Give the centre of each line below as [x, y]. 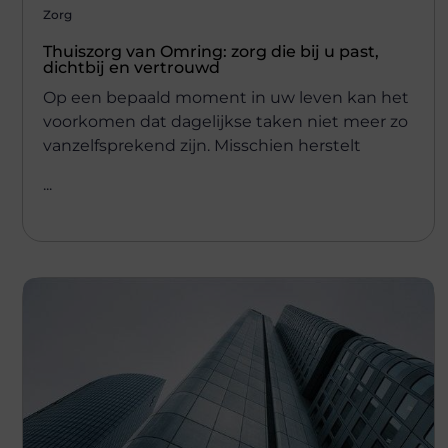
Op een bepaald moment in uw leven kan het [226, 98]
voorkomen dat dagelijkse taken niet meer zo [225, 122]
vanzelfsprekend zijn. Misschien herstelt [202, 146]
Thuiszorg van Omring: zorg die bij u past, [211, 52]
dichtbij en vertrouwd [131, 68]
